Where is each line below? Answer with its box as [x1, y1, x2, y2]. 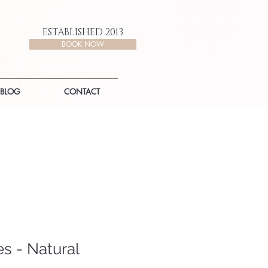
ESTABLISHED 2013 [42, 26, 123, 39]
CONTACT [64, 86, 100, 97]
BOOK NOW [62, 39, 104, 49]
